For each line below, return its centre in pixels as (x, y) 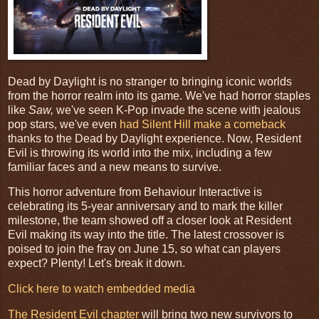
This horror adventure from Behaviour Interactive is (135, 192)
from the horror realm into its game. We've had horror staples (159, 95)
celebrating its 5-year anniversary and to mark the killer (145, 206)
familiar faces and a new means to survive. (116, 167)
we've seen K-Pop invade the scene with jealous (178, 110)
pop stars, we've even (64, 124)
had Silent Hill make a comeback (203, 124)
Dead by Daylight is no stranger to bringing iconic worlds (150, 81)
